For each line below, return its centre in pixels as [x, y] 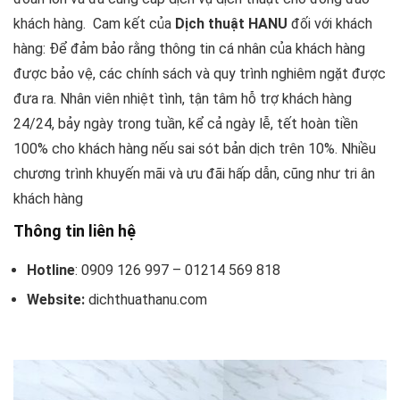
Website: [58, 300]
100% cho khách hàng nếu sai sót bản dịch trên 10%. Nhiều [195, 149]
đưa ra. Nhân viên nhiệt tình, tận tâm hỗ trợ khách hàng [183, 99]
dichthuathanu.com [148, 300]
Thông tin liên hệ [75, 231]
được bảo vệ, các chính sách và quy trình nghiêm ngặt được [200, 74]
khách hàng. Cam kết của [94, 24]
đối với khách [330, 24]
